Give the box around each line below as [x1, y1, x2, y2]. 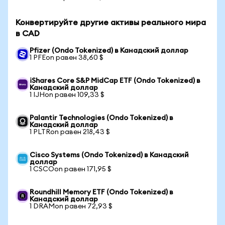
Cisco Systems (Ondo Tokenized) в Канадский [30, 152, 189, 159]
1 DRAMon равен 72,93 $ [30, 203, 113, 210]
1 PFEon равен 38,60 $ [30, 54, 103, 61]
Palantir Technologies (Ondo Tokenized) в [30, 115, 173, 122]
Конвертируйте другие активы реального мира [16, 19, 206, 27]
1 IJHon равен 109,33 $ [30, 91, 104, 98]
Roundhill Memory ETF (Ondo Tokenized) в [30, 189, 173, 196]
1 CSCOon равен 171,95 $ [30, 166, 111, 173]
